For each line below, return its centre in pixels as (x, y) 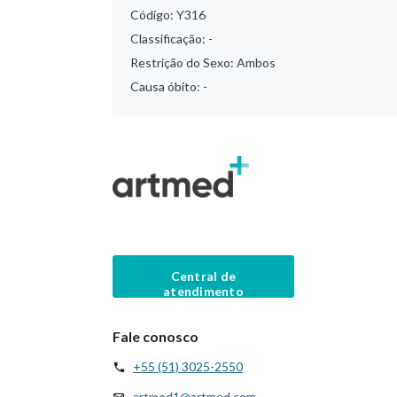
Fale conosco (156, 336)
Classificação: (169, 39)
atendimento (203, 291)
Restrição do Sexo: (183, 62)
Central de (203, 276)
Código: (153, 15)
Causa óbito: (167, 86)
